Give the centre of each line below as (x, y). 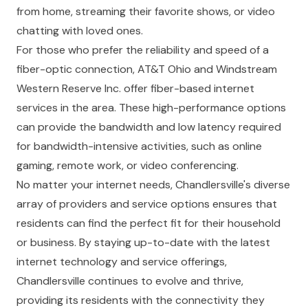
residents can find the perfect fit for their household (148, 223)
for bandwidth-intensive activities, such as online (139, 146)
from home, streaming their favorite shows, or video (146, 11)
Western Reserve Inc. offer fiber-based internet (135, 88)
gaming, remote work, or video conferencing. (128, 165)
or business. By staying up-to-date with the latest (143, 242)
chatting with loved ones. (80, 31)
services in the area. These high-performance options (151, 108)
